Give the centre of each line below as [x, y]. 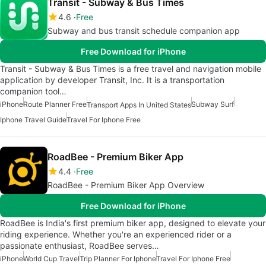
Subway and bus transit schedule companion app [144, 31]
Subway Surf [213, 104]
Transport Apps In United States [139, 105]
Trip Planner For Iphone [118, 259]
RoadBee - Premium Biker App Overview [126, 185]
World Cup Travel [51, 259]
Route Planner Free [55, 104]
